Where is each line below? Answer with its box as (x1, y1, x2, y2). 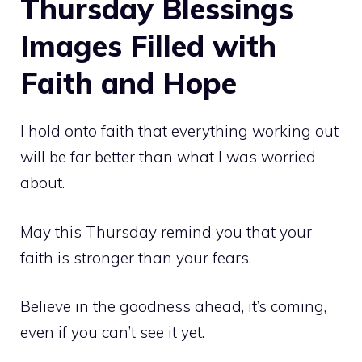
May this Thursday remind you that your (20, 221, 312, 242)
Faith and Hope (20, 65, 237, 102)
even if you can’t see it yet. (20, 322, 204, 343)
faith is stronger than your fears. (20, 247, 251, 267)
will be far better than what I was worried (20, 147, 316, 167)
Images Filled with (20, 27, 276, 65)
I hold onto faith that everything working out (20, 121, 339, 141)
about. (20, 173, 65, 193)
